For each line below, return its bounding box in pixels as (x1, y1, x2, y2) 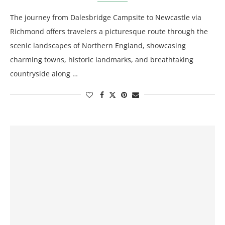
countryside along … (10, 69, 78, 78)
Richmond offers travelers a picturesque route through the (10, 27, 208, 36)
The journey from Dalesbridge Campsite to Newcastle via (10, 13, 201, 22)
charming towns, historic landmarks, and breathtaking (10, 55, 193, 64)
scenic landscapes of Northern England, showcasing (10, 41, 186, 50)
